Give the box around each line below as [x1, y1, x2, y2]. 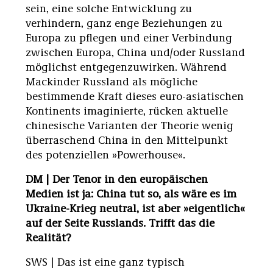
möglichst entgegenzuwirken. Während [26, 58, 227, 74]
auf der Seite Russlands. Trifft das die [26, 214, 214, 230]
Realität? [26, 229, 71, 244]
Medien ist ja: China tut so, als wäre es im [26, 185, 236, 200]
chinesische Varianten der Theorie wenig [26, 117, 233, 132]
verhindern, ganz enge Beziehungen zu [26, 15, 222, 30]
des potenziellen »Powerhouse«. [26, 146, 185, 161]
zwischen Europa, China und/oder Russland [26, 44, 245, 59]
